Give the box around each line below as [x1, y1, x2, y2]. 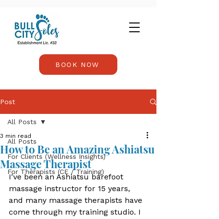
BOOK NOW [55, 61, 99, 68]
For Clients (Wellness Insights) [7, 153, 106, 160]
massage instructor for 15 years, [9, 184, 132, 193]
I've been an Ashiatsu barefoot [9, 172, 126, 181]
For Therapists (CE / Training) [7, 168, 104, 175]
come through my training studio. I [9, 207, 143, 217]
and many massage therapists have [9, 196, 145, 205]
